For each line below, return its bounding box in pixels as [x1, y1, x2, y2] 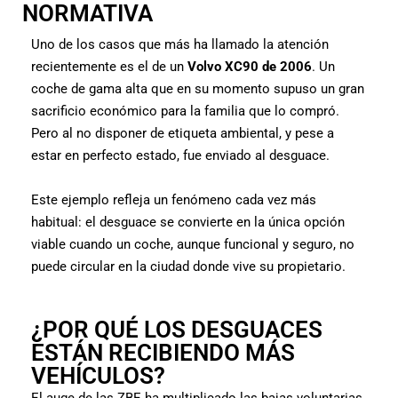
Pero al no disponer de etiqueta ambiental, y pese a [31, 124, 334, 141]
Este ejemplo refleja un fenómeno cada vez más [31, 191, 316, 208]
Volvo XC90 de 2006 [187, 58, 312, 75]
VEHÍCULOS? [31, 362, 165, 389]
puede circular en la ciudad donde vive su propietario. [31, 258, 346, 275]
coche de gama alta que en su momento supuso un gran [31, 80, 364, 97]
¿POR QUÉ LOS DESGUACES [31, 315, 322, 343]
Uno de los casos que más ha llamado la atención [31, 36, 329, 52]
